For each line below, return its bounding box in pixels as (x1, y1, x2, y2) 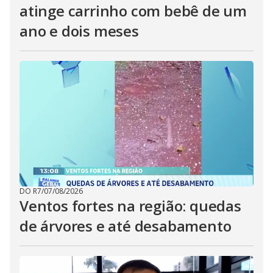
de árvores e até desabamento (19, 215, 232, 236)
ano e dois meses (19, 20, 139, 41)
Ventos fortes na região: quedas (19, 195, 241, 216)
